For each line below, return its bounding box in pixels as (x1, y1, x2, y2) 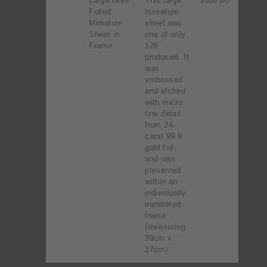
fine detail (145, 109, 181, 119)
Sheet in (89, 30, 120, 39)
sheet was (145, 18, 182, 28)
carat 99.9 (145, 132, 182, 141)
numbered (145, 200, 181, 209)
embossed (145, 75, 183, 85)
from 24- (145, 120, 176, 130)
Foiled (89, 7, 111, 17)
